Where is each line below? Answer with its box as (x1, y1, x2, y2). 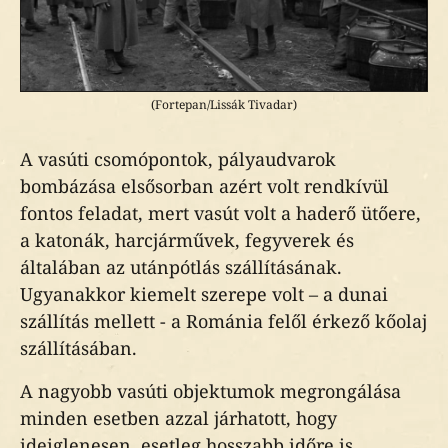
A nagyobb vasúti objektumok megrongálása (20, 379, 401, 403)
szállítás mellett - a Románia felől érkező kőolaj (20, 309, 427, 333)
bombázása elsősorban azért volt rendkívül (20, 174, 389, 198)
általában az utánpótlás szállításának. (20, 255, 342, 279)
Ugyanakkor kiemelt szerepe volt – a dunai (20, 282, 388, 306)
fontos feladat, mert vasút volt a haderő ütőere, (20, 201, 421, 225)
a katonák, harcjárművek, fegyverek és (20, 228, 354, 252)
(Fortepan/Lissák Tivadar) (151, 96, 297, 113)
